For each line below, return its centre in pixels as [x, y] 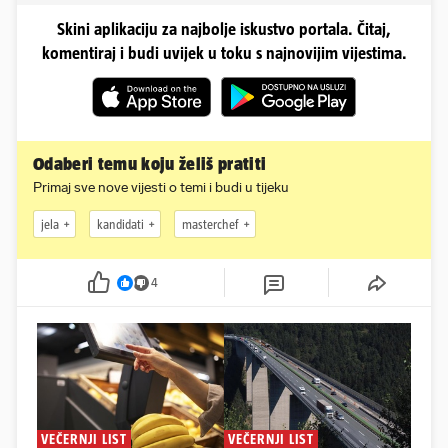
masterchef [210, 224]
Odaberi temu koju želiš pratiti [150, 164]
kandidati [120, 224]
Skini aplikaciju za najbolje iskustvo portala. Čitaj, [224, 29]
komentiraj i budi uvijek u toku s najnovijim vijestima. [224, 53]
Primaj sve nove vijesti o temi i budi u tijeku [161, 188]
